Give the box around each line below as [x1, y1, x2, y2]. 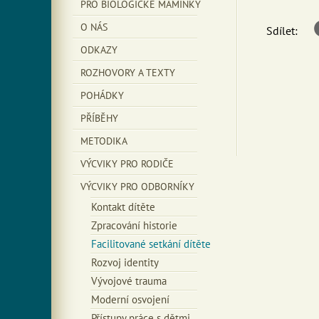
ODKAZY [80, 43, 117, 56]
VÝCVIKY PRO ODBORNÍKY [80, 180, 194, 193]
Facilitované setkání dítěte [91, 237, 211, 251]
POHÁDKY [80, 89, 124, 102]
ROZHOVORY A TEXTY [80, 66, 175, 79]
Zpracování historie [91, 219, 177, 232]
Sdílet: [266, 23, 298, 38]
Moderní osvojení [91, 293, 169, 306]
